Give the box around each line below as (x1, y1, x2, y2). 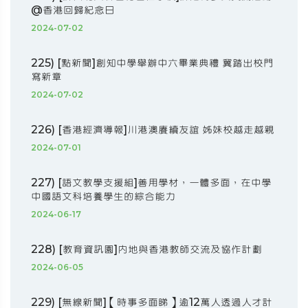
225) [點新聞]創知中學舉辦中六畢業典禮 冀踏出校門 (31, 56, 274, 69)
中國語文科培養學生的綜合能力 (31, 189, 175, 203)
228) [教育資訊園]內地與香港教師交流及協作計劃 (31, 242, 262, 256)
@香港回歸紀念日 (31, 3, 115, 16)
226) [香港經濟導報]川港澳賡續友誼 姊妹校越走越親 (31, 122, 274, 136)
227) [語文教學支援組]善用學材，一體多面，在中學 (31, 175, 272, 189)
